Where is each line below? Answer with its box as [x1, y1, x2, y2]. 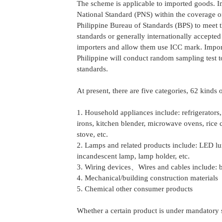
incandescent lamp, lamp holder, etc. [76, 152, 190, 160]
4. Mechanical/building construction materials [76, 174, 218, 182]
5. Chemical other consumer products [76, 185, 193, 193]
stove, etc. [76, 130, 108, 138]
